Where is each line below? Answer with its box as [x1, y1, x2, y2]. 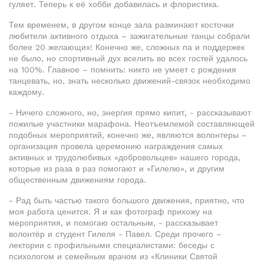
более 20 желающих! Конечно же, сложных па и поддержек [9, 42, 245, 52]
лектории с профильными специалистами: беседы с [9, 240, 214, 250]
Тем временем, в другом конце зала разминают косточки [9, 20, 234, 30]
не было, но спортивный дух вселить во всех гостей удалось [9, 54, 247, 64]
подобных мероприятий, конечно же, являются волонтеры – [9, 130, 247, 140]
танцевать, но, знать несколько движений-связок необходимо [9, 76, 250, 86]
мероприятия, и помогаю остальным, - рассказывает [9, 218, 218, 228]
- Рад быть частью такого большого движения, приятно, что [9, 196, 245, 206]
